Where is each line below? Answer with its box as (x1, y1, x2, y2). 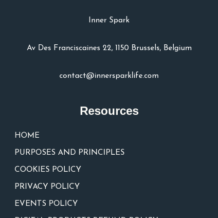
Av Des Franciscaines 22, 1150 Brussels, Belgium (26, 44, 192, 53)
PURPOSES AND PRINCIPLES (15, 149, 125, 157)
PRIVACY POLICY (15, 183, 80, 191)
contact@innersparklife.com (59, 72, 159, 80)
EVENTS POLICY (15, 200, 78, 208)
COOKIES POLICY (15, 166, 81, 174)
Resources (79, 104, 139, 118)
